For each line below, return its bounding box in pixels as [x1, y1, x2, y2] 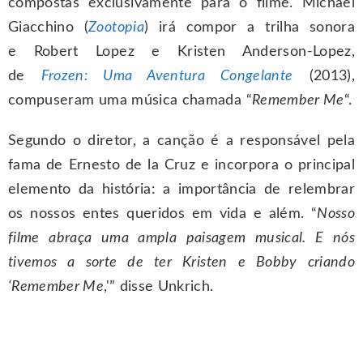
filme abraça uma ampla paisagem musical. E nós [8, 230, 355, 246]
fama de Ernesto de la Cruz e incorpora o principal [8, 157, 355, 173]
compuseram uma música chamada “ [8, 92, 252, 108]
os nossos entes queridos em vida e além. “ [8, 206, 318, 221]
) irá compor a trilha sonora [143, 19, 355, 35]
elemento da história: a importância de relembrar [8, 181, 355, 197]
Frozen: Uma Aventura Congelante [41, 68, 293, 83]
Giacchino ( [8, 19, 89, 35]
